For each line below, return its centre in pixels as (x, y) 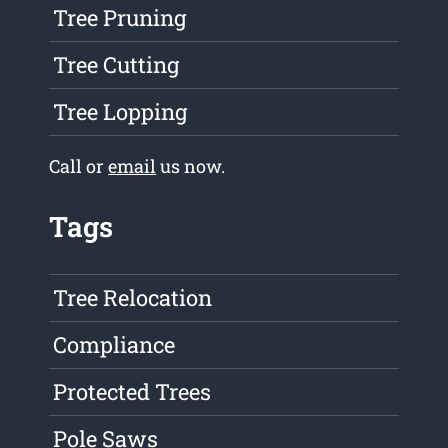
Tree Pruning (120, 18)
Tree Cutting (116, 65)
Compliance (114, 345)
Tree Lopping (120, 112)
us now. (191, 166)
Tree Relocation (133, 298)
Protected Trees (132, 392)
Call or (79, 166)
